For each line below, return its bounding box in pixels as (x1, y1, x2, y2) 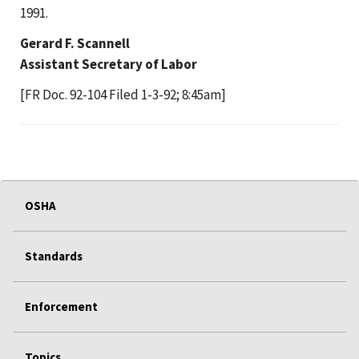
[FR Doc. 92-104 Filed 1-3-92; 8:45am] (20, 85, 226, 103)
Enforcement (25, 298, 98, 314)
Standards (25, 248, 83, 264)
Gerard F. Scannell (20, 34, 130, 52)
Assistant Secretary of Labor (20, 54, 197, 73)
